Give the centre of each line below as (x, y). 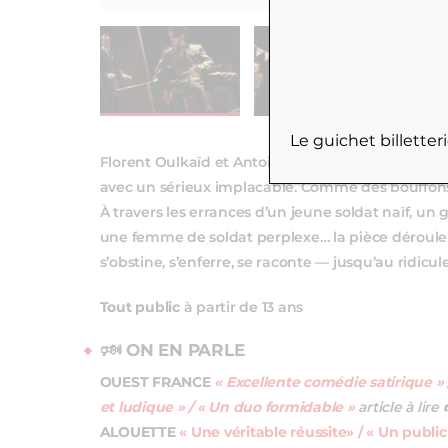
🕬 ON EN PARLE (172, 351)
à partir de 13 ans (241, 308)
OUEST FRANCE (155, 383)
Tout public (139, 308)
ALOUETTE (137, 433)
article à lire (400, 408)
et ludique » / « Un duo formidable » (229, 408)
